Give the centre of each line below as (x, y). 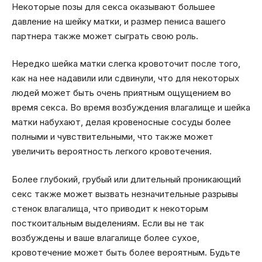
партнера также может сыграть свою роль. (105, 36)
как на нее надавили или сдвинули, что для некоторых (125, 78)
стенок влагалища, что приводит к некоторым (110, 208)
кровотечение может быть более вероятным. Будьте (126, 252)
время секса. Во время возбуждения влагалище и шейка (131, 108)
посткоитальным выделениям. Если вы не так (108, 223)
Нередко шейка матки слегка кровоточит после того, (126, 64)
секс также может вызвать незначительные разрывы (125, 194)
